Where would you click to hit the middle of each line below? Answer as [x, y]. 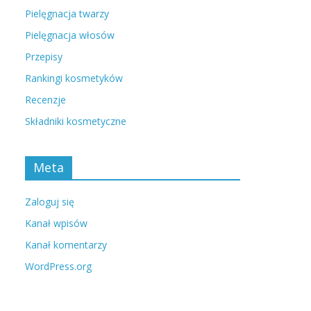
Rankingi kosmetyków [74, 78]
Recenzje [45, 100]
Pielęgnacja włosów [70, 35]
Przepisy [44, 57]
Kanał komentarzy [66, 245]
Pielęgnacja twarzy [67, 14]
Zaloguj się [50, 202]
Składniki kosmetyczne [76, 121]
